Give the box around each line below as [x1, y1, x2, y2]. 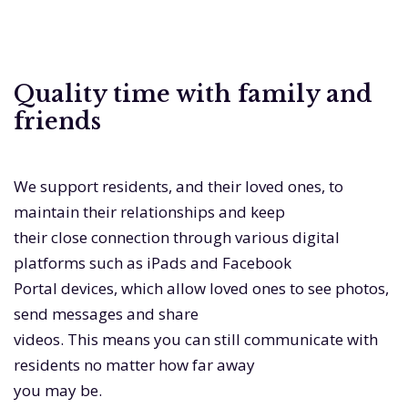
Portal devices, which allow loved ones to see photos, [14, 278, 389, 300]
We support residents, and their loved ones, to [14, 176, 343, 198]
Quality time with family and [14, 80, 372, 109]
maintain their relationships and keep [14, 201, 285, 223]
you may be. [14, 380, 102, 402]
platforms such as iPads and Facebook [14, 252, 291, 274]
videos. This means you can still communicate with [14, 329, 378, 351]
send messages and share [14, 303, 199, 325]
